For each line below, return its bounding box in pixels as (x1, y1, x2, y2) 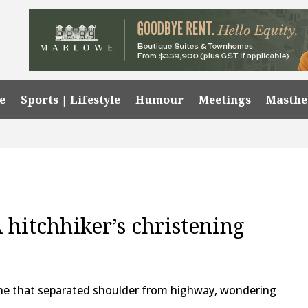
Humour (135, 91, 184, 107)
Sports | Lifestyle (21, 91, 121, 107)
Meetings (199, 91, 252, 107)
